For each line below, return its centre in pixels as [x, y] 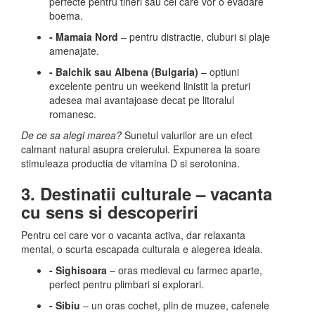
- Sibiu [65, 305]
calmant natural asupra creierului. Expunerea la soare [141, 149]
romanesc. [73, 114]
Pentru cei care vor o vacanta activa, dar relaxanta [133, 235]
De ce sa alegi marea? [71, 135]
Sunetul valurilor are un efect [187, 135]
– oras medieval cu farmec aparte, [185, 270]
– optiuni [219, 72]
